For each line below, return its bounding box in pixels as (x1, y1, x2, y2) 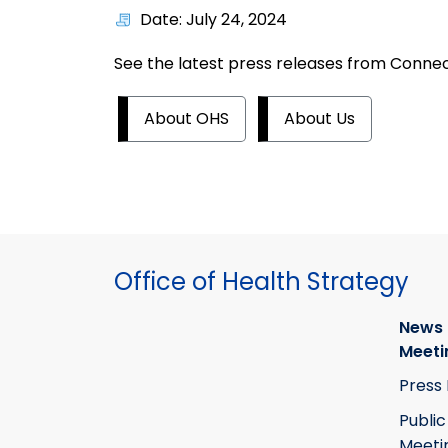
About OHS (144, 107, 229, 131)
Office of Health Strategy (114, 265, 409, 299)
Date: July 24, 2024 (140, 8, 287, 32)
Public (399, 408, 446, 432)
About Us (284, 107, 355, 131)
